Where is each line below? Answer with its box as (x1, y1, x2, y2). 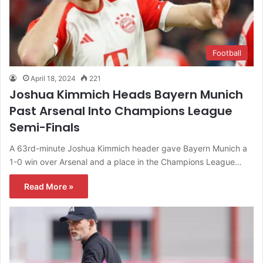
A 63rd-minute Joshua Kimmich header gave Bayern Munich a (9, 143, 247, 153)
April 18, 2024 (31, 73, 76, 83)
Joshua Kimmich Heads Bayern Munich (9, 86, 243, 103)
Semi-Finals (9, 119, 80, 136)
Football (213, 48, 241, 58)
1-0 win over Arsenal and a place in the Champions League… (9, 156, 242, 167)
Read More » (24, 181, 73, 191)
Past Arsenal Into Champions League (9, 102, 232, 119)
